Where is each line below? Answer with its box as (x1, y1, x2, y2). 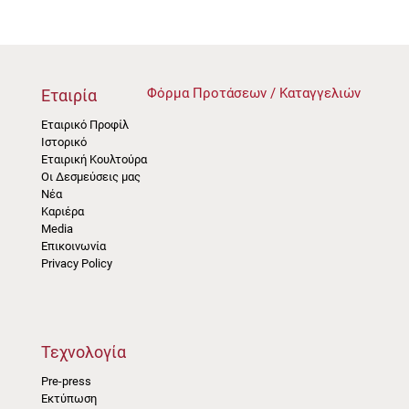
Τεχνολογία (40, 342, 126, 362)
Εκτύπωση (40, 392, 97, 405)
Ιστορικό (40, 134, 87, 149)
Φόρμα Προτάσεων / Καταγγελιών (146, 84, 361, 101)
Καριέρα (40, 204, 84, 218)
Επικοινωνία (40, 238, 106, 253)
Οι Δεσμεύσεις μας (40, 169, 141, 184)
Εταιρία (40, 85, 97, 105)
